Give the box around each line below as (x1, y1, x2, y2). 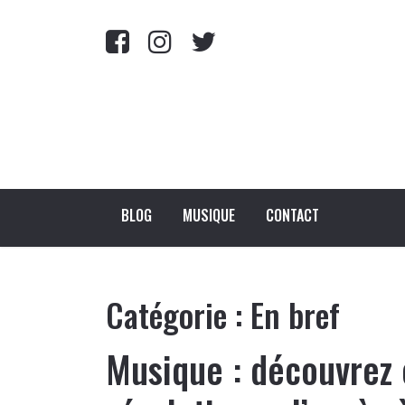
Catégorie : (106, 290, 250, 338)
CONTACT (266, 204, 319, 226)
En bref (250, 290, 340, 338)
